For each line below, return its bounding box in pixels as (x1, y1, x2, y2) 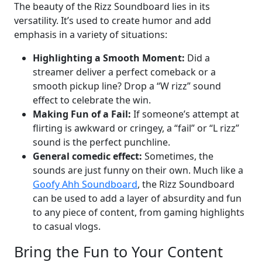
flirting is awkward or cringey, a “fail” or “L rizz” (33, 122, 239, 135)
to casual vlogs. (33, 220, 101, 233)
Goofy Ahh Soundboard (33, 178, 137, 191)
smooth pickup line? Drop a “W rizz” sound (33, 80, 221, 93)
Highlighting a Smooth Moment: (33, 51, 185, 65)
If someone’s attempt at (131, 108, 239, 121)
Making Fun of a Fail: (33, 108, 131, 121)
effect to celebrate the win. (33, 94, 151, 107)
